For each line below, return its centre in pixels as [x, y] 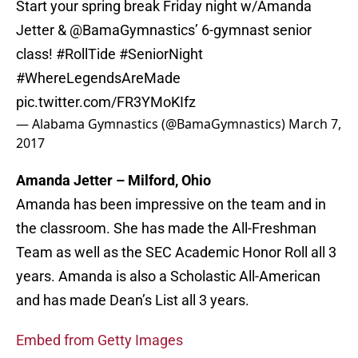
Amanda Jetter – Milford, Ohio [113, 181]
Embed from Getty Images [99, 340]
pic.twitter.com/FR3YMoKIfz [106, 102]
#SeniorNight [161, 54]
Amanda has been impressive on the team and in [171, 205]
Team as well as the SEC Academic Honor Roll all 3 [176, 253]
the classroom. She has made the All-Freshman [166, 229]
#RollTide [86, 54]
